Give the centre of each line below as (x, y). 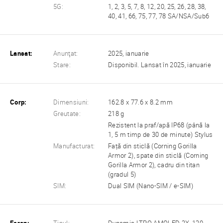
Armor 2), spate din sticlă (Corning (158, 156)
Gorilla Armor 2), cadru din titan (154, 165)
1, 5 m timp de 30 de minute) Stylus (161, 135)
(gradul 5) (122, 175)
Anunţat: (66, 53)
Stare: (62, 65)
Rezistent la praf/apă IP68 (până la (159, 125)
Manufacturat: (74, 146)
